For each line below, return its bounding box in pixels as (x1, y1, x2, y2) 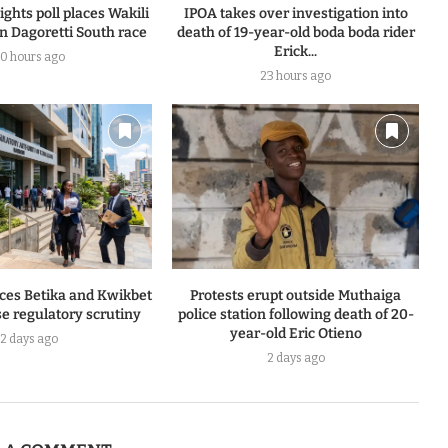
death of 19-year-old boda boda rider (176, 24, 415, 42)
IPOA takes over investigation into (183, 5, 408, 23)
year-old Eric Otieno (229, 324, 362, 342)
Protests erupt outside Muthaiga (190, 286, 402, 304)
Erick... (274, 43, 318, 61)
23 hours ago (260, 69, 332, 84)
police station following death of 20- (177, 305, 414, 323)
